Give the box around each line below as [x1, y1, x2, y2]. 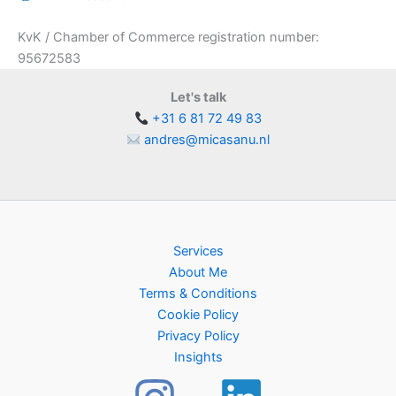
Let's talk [170, 89, 226, 106]
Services [172, 243, 224, 259]
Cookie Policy [157, 307, 239, 323]
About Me [169, 264, 227, 280]
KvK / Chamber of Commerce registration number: [18, 29, 319, 46]
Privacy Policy [156, 328, 240, 344]
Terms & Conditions [139, 286, 257, 301]
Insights [173, 349, 223, 365]
